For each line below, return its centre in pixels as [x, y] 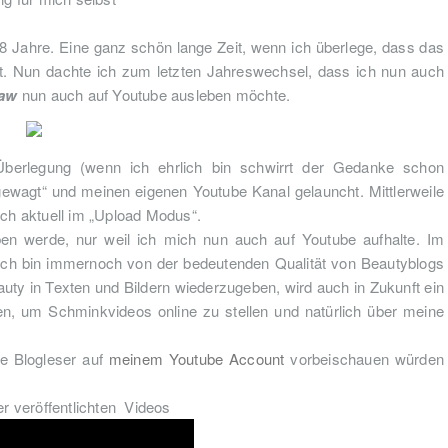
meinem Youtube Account [199, 358]
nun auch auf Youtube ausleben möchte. [154, 94]
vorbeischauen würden [367, 358]
